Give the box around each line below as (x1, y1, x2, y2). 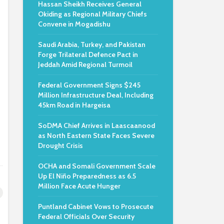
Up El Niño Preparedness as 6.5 (38, 171, 136, 180)
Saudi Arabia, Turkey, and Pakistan (38, 40, 145, 49)
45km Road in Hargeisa (38, 100, 110, 109)
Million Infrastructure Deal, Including (38, 90, 153, 99)
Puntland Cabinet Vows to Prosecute (38, 202, 153, 211)
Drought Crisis (38, 141, 83, 150)
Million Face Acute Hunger (38, 181, 120, 190)
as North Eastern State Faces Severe (38, 131, 154, 140)
